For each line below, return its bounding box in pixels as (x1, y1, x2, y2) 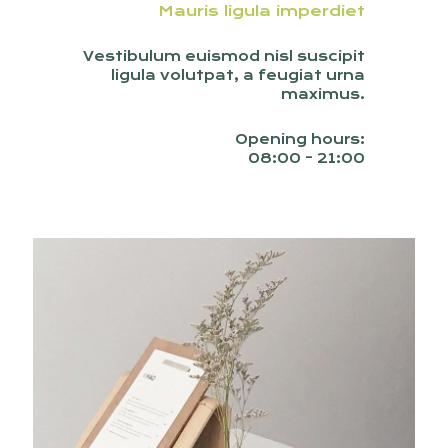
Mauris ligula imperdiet (158, 2, 365, 20)
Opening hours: (235, 131, 365, 147)
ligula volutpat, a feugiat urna (111, 67, 365, 83)
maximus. (281, 86, 365, 102)
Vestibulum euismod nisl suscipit (83, 48, 365, 64)
